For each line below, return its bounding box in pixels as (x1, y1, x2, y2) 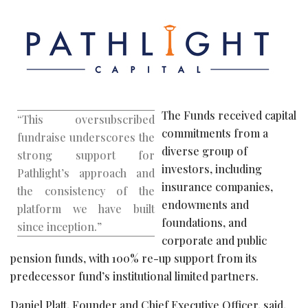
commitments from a (162, 125, 268, 140)
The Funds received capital (162, 107, 296, 122)
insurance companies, (162, 179, 273, 194)
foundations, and (162, 214, 247, 230)
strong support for (17, 147, 155, 162)
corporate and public (162, 232, 267, 247)
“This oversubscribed (17, 111, 155, 126)
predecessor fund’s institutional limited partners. (10, 268, 258, 283)
